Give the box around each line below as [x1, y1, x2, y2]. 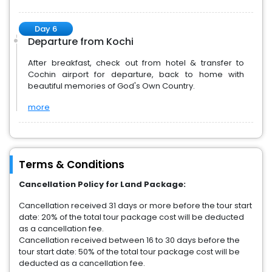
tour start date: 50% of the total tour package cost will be [19, 246, 240, 257]
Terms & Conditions [19, 157, 124, 172]
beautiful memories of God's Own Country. [28, 80, 197, 92]
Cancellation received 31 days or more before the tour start [19, 200, 252, 211]
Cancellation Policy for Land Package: [19, 178, 186, 190]
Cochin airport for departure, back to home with [28, 69, 245, 80]
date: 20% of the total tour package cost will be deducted [19, 211, 244, 223]
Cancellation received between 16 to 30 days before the [19, 234, 240, 246]
